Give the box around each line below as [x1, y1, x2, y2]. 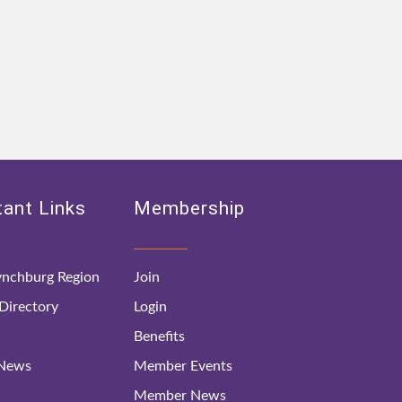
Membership [134, 197, 246, 219]
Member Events [134, 358, 233, 373]
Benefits [134, 328, 186, 344]
